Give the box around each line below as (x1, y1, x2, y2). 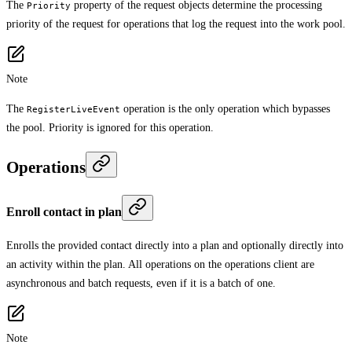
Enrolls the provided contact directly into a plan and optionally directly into (6, 239, 343, 251)
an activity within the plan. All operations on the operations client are (6, 258, 314, 270)
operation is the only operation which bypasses (120, 103, 330, 115)
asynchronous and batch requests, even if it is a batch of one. (6, 277, 276, 289)
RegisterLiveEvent (27, 104, 120, 115)
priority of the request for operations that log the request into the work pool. (6, 18, 346, 31)
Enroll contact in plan (6, 204, 122, 220)
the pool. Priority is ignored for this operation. (6, 122, 214, 134)
